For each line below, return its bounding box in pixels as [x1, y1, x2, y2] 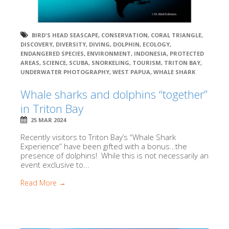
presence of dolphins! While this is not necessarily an [20, 150, 209, 161]
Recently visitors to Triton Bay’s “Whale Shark [20, 131, 176, 142]
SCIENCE [42, 58, 66, 66]
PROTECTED [170, 49, 204, 57]
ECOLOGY [143, 40, 170, 48]
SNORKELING [91, 58, 129, 66]
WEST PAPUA [112, 67, 150, 76]
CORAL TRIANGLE [151, 31, 201, 39]
